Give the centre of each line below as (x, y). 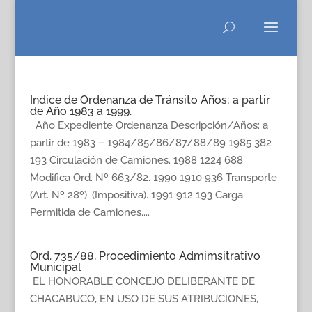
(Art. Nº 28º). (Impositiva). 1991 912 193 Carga (136, 195)
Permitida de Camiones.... (89, 212)
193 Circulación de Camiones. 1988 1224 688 (136, 160)
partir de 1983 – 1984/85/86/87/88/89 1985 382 (150, 143)
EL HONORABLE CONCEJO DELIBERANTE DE (142, 281)
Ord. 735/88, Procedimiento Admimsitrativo (145, 256)
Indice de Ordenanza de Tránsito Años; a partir (150, 100)
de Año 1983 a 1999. (80, 111)
